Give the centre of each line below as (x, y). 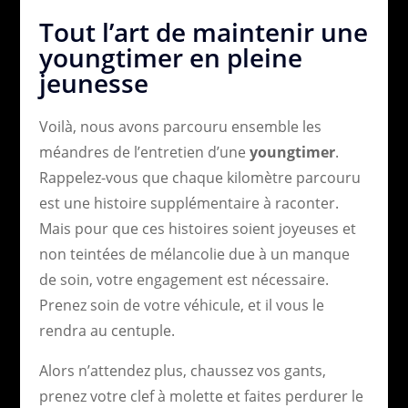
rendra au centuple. (107, 330)
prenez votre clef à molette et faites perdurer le (201, 396)
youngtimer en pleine (170, 57)
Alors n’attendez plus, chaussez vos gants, (182, 370)
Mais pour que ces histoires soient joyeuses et (197, 228)
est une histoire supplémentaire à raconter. (189, 203)
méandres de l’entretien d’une (144, 152)
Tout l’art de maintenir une (203, 31)
